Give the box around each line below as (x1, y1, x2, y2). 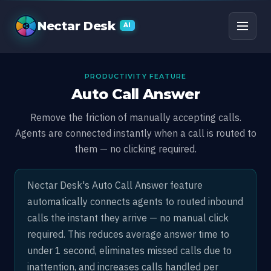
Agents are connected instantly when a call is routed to (15, 127, 256, 139)
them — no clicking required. (74, 143, 197, 155)
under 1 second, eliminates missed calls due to (27, 244, 232, 256)
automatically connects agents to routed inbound (27, 195, 243, 207)
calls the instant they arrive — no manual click (27, 212, 229, 224)
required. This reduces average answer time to (27, 228, 229, 240)
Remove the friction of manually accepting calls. (30, 111, 241, 123)
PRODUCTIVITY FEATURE (84, 72, 187, 80)
